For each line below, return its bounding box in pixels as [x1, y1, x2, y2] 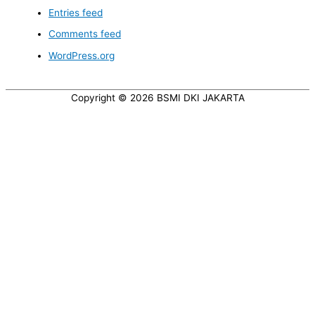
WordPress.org [49, 49, 115, 61]
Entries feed [49, 7, 103, 19]
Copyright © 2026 [70, 92, 157, 104]
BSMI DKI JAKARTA [156, 92, 245, 104]
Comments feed [49, 28, 122, 40]
